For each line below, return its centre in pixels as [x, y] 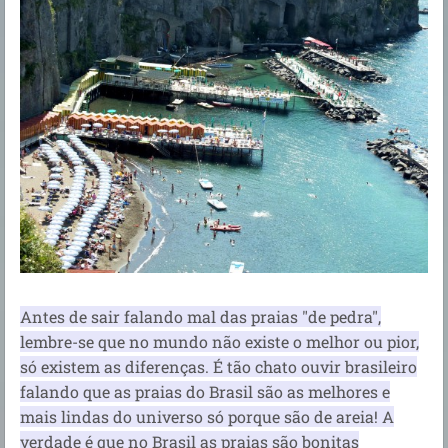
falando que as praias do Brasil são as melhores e [205, 391]
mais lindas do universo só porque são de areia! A [207, 416]
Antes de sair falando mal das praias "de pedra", [200, 316]
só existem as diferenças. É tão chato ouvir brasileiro [218, 366]
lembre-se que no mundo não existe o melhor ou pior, [219, 341]
